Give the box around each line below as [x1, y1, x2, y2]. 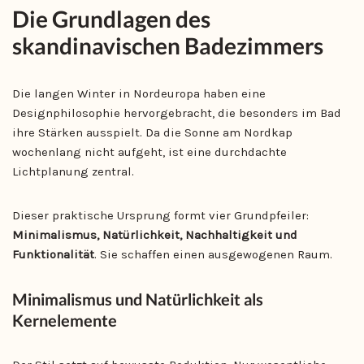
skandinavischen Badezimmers [12, 32, 323, 59]
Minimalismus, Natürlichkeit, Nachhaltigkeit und [12, 227, 297, 242]
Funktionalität [12, 247, 94, 262]
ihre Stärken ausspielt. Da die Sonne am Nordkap [12, 125, 292, 140]
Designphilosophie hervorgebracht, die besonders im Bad [12, 106, 341, 120]
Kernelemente [12, 310, 117, 330]
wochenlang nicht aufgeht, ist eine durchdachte [12, 145, 287, 159]
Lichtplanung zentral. [12, 164, 134, 179]
